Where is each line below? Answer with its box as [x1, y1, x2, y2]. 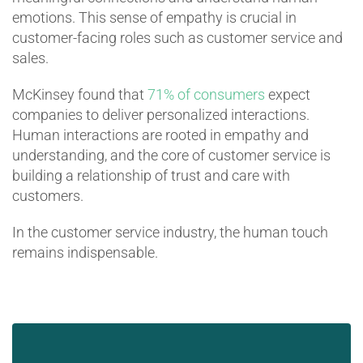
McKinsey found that [11, 85, 147, 103]
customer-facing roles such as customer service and [11, 28, 343, 46]
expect [264, 85, 310, 103]
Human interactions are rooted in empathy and [11, 126, 309, 143]
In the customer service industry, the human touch [11, 223, 328, 241]
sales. [11, 49, 49, 66]
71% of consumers [147, 85, 265, 103]
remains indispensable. [11, 243, 158, 261]
